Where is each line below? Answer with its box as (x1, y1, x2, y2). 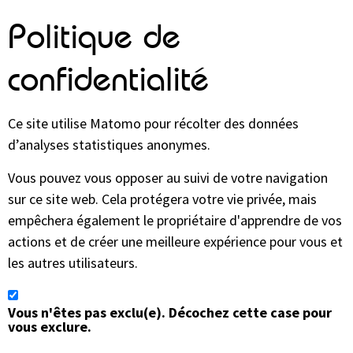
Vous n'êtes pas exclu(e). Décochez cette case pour (8, 303, 332, 321)
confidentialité (8, 58, 227, 100)
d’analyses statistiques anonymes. (8, 136, 210, 154)
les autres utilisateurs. (8, 253, 138, 272)
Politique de (8, 16, 180, 58)
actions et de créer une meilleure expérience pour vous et (8, 232, 343, 251)
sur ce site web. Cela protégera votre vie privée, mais (8, 189, 317, 208)
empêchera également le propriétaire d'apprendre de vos (8, 210, 342, 229)
